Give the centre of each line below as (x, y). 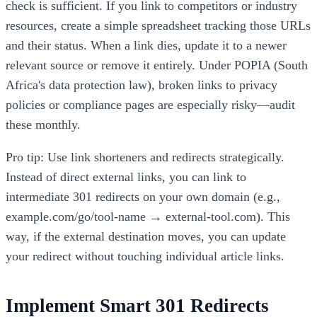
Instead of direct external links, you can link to (126, 177)
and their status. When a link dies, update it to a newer (146, 46)
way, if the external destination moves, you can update (146, 236)
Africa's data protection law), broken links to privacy (142, 85)
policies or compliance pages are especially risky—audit (150, 105)
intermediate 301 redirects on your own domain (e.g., (143, 196)
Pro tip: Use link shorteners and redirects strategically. (145, 157)
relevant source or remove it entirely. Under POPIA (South (157, 65)
